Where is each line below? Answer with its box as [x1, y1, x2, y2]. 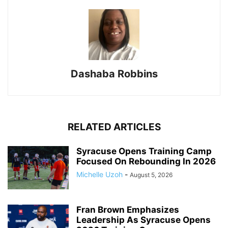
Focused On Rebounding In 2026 [76, 156, 216, 167]
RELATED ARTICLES [67, 121, 161, 133]
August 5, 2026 [130, 171, 173, 179]
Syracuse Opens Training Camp [76, 146, 212, 157]
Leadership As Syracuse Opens [76, 215, 211, 225]
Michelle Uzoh [76, 170, 123, 179]
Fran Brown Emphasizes [76, 205, 179, 215]
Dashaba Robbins [70, 68, 158, 80]
